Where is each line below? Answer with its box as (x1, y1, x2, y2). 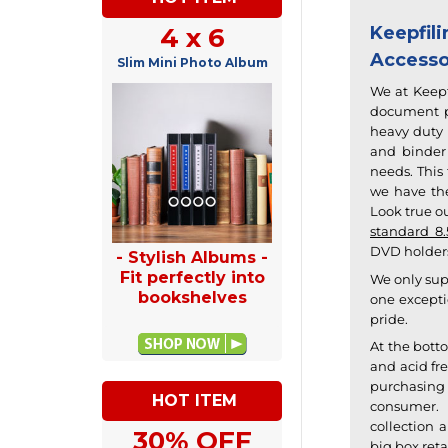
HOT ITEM (152, 390, 237, 410)
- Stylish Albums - (116, 247, 268, 267)
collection (370, 418, 434, 435)
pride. (370, 310, 408, 327)
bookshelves (137, 287, 247, 307)
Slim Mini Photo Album (116, 54, 268, 70)
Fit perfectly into (119, 267, 265, 287)
